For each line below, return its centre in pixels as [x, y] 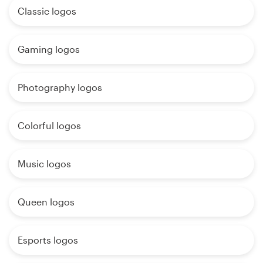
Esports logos [48, 240]
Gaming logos [49, 49]
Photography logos [60, 87]
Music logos [44, 163]
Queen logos [46, 201]
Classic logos [47, 11]
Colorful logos [49, 125]
